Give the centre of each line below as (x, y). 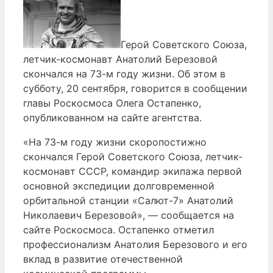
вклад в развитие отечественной (103, 259)
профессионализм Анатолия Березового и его (135, 244)
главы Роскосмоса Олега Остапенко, (112, 103)
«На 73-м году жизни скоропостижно (115, 142)
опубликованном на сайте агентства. (112, 117)
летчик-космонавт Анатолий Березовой (120, 59)
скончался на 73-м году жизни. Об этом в (124, 73)
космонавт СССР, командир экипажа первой (133, 171)
